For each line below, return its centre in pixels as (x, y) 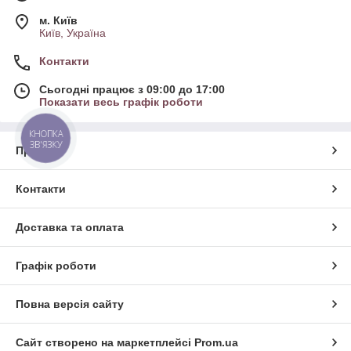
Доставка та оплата (70, 227)
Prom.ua (216, 342)
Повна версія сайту (70, 304)
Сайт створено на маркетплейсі (105, 342)
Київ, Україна (72, 33)
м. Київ (58, 20)
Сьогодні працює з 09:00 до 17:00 (132, 89)
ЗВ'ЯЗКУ (46, 145)
